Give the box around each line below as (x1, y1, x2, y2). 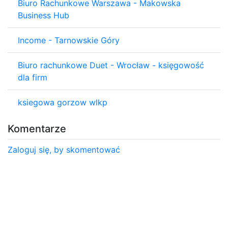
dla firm (18, 72, 47, 82)
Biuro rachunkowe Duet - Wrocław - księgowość (18, 60, 204, 70)
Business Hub (18, 10, 69, 20)
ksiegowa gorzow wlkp (18, 97, 107, 107)
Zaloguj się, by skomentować (8, 144, 120, 155)
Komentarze (8, 122, 66, 135)
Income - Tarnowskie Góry (18, 35, 120, 45)
